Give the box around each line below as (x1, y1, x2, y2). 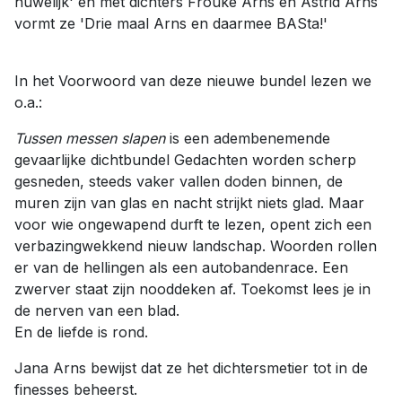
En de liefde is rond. (14, 323, 148, 341)
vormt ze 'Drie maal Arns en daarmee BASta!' (14, 14, 328, 32)
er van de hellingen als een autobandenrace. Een (14, 258, 348, 276)
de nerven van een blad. (14, 301, 179, 319)
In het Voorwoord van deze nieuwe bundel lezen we (14, 72, 371, 90)
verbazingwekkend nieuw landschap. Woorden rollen (14, 237, 377, 255)
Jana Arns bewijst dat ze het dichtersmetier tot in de (14, 359, 368, 377)
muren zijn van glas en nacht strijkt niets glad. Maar (14, 194, 364, 212)
